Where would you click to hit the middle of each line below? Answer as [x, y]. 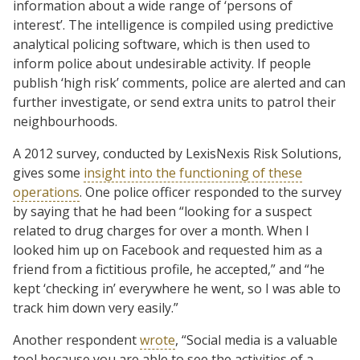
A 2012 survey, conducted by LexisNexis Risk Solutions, [177, 153]
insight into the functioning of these [193, 172]
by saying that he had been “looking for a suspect [162, 211]
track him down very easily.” [96, 307]
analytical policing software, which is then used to [162, 44]
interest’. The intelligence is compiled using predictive [173, 25]
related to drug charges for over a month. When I [161, 230]
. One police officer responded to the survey [211, 192]
